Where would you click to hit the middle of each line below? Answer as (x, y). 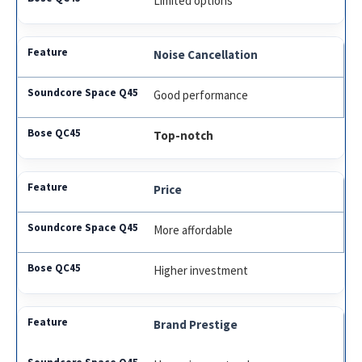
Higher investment (201, 270)
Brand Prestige (196, 324)
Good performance (201, 95)
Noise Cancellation (206, 54)
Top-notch (184, 135)
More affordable (194, 229)
